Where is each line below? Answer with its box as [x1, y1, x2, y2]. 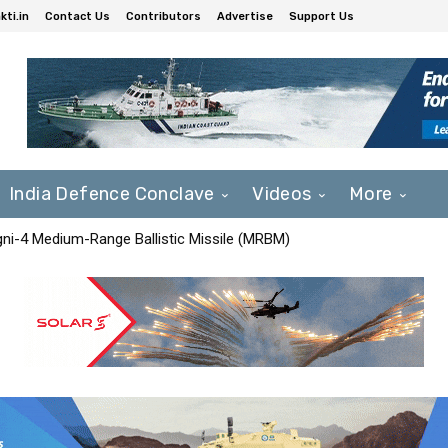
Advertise [217, 9, 273, 23]
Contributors [126, 9, 201, 23]
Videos [252, 182, 312, 205]
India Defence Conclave [9, 182, 215, 205]
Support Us [289, 9, 354, 23]
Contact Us [45, 9, 110, 23]
